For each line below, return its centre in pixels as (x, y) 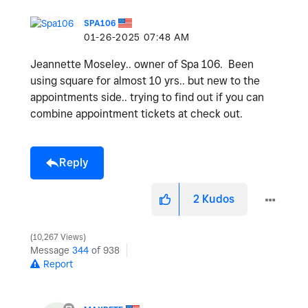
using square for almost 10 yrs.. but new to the (145, 80)
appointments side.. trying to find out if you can (147, 97)
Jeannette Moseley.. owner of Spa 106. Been (142, 64)
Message (51, 250)
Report (58, 264)
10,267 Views (58, 237)
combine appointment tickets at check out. (138, 113)
